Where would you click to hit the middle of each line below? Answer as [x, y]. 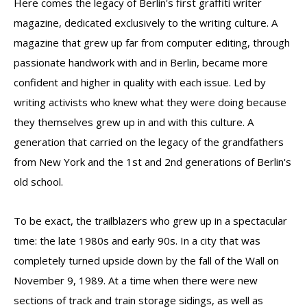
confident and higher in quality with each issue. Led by [140, 82]
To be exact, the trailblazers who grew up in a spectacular [150, 221]
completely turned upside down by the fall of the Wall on [146, 260]
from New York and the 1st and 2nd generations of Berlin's [152, 162]
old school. [38, 182]
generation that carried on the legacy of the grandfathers [149, 142]
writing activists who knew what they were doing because [150, 102]
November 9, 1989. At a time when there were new [136, 280]
